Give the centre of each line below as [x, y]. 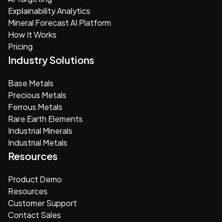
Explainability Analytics [49, 10]
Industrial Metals [38, 142]
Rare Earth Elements [45, 118]
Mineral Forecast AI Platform [59, 22]
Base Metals [31, 83]
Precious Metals [37, 95]
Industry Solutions [51, 59]
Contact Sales [34, 215]
